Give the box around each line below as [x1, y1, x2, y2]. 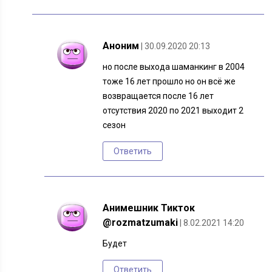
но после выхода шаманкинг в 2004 [103, 62, 245, 72]
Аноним [103, 40, 140, 52]
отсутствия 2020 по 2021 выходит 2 [103, 106, 244, 116]
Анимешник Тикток [103, 202, 195, 214]
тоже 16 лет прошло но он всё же [103, 76, 236, 87]
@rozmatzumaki [103, 217, 178, 229]
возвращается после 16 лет [103, 91, 214, 101]
